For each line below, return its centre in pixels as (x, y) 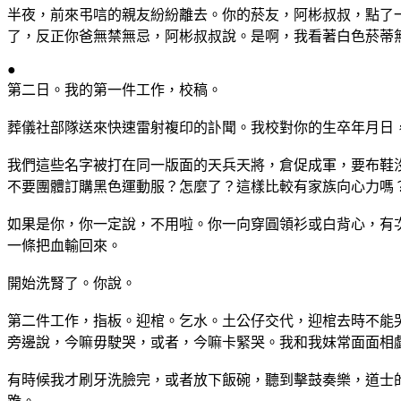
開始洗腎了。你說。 (72, 283)
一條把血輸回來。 (64, 245)
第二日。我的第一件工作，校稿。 (115, 90)
